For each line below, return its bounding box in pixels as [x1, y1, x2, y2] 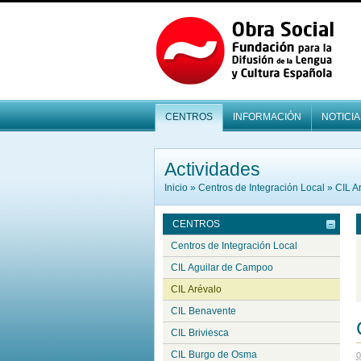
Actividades [164, 158, 260, 180]
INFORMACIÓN [233, 111, 301, 122]
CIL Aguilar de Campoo [171, 261, 273, 273]
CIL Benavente [171, 305, 236, 317]
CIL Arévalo [171, 283, 222, 295]
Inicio [164, 181, 188, 193]
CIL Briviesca [171, 326, 229, 338]
